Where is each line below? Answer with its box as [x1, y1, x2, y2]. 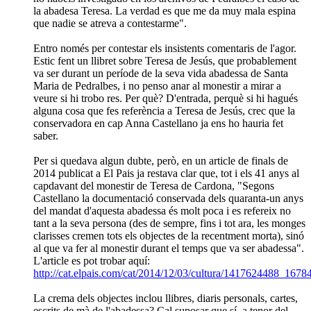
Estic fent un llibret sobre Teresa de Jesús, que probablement [33, 54, 296, 67]
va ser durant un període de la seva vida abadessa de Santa [33, 67, 288, 79]
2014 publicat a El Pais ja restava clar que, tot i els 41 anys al [33, 167, 299, 179]
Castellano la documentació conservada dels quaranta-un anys [33, 192, 303, 204]
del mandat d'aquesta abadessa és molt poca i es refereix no [33, 204, 291, 217]
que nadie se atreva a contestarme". [33, 17, 187, 29]
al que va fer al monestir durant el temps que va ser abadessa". [33, 242, 304, 254]
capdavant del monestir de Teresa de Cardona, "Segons [33, 179, 274, 192]
